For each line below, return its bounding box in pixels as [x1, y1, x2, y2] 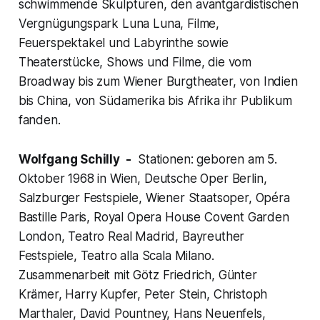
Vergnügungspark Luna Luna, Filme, [18, 16, 220, 31]
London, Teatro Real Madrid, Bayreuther [18, 229, 245, 244]
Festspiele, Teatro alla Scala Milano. [18, 249, 214, 264]
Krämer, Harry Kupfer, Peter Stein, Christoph [18, 287, 268, 302]
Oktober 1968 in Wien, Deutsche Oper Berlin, [18, 171, 267, 186]
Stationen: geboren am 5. [131, 152, 278, 167]
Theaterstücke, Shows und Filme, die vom [18, 55, 252, 70]
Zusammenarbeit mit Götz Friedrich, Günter [18, 268, 257, 283]
